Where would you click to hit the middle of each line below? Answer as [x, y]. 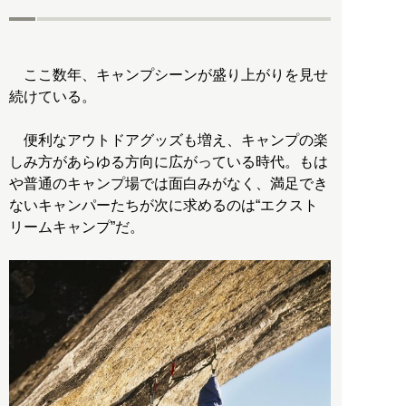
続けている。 [53, 97]
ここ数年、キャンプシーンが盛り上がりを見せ [169, 75]
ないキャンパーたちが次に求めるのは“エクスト [164, 206]
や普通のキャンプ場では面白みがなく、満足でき [169, 184]
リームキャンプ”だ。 [77, 227]
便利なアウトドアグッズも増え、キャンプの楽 [169, 140]
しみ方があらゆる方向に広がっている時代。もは [169, 162]
